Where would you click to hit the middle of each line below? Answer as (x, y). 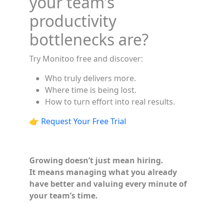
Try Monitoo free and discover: (86, 59)
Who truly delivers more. (90, 78)
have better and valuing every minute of (108, 184)
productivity (73, 21)
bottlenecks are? (89, 39)
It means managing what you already (103, 172)
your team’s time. (64, 196)
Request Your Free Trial (84, 121)
